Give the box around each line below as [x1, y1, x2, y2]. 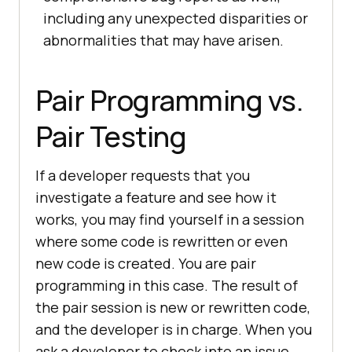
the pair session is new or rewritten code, [35, 297, 310, 317]
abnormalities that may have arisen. [43, 30, 284, 49]
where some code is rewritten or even [35, 231, 288, 251]
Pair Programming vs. [35, 80, 303, 119]
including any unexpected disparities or [43, 8, 308, 27]
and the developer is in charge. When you [35, 319, 312, 339]
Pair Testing [35, 116, 186, 156]
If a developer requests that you [35, 165, 250, 185]
